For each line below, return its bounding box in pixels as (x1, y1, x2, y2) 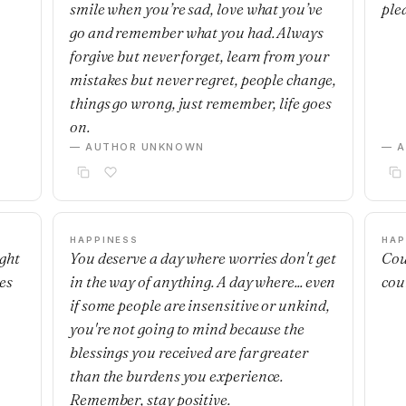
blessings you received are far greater (70, 343, 308, 362)
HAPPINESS (70, 235, 140, 245)
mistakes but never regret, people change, (70, 70, 336, 89)
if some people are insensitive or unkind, (70, 295, 330, 314)
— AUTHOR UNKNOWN (70, 140, 205, 153)
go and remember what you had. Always (70, 23, 324, 42)
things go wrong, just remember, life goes (70, 93, 332, 112)
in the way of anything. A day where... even (70, 272, 336, 291)
